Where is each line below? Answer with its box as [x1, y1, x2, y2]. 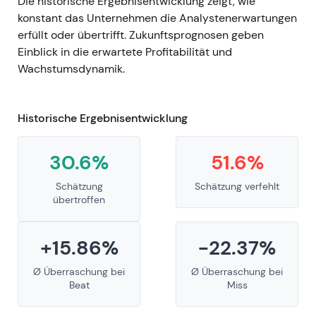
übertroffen [53, 193, 105, 207]
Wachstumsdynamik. [18, 61, 125, 77]
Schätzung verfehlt [195, 180, 279, 193]
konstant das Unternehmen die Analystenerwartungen [18, 11, 297, 26]
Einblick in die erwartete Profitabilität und [18, 44, 232, 60]
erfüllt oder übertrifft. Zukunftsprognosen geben [18, 28, 264, 43]
